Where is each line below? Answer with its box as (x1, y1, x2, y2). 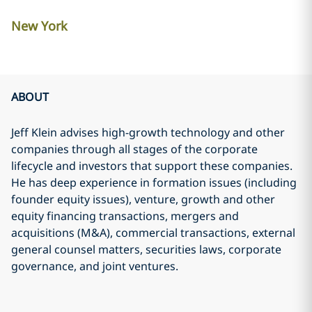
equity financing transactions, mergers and (11, 208, 239, 224)
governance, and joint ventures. (11, 258, 178, 274)
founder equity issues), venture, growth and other (11, 192, 275, 207)
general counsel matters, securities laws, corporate (11, 242, 281, 257)
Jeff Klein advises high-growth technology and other (11, 125, 285, 140)
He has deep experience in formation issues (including (11, 175, 297, 190)
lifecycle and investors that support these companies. (11, 158, 292, 173)
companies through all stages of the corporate (11, 141, 258, 157)
